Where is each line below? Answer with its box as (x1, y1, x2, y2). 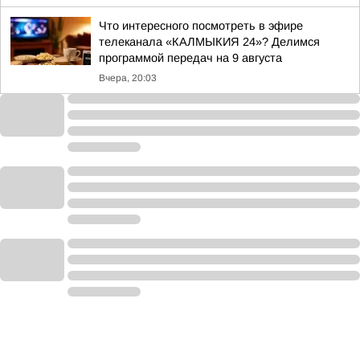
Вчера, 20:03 (99, 72, 157, 84)
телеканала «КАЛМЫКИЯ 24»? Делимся (99, 35, 320, 48)
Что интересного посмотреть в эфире (99, 19, 303, 32)
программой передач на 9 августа (99, 51, 282, 64)
